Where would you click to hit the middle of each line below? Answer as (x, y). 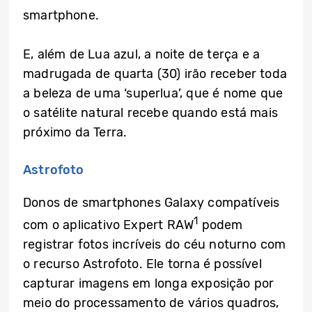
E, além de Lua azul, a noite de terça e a (142, 55)
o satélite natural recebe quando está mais (151, 113)
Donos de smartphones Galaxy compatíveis (151, 203)
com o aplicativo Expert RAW (109, 225)
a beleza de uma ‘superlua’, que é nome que (153, 94)
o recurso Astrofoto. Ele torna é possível (142, 264)
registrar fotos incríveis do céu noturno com (155, 245)
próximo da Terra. (75, 133)
